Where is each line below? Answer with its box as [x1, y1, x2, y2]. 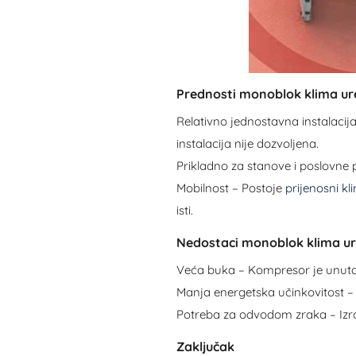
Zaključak [176, 338, 234, 354]
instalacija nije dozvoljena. [176, 135, 319, 151]
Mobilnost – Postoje [176, 180, 285, 195]
